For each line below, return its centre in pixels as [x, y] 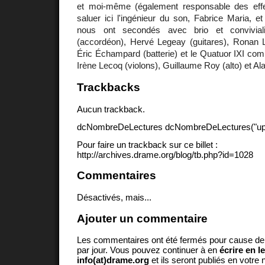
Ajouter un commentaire [142, 218]
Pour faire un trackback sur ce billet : [147, 144]
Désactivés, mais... [114, 197]
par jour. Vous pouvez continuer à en [148, 250]
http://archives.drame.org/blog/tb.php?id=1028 [165, 154]
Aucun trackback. [111, 109]
